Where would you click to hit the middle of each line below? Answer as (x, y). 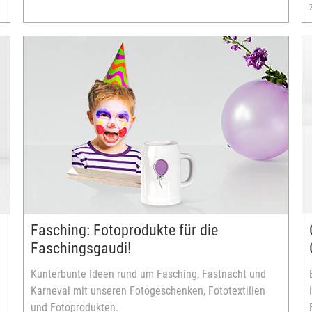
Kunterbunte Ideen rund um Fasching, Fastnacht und (148, 274)
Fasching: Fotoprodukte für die (124, 230)
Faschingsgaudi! (81, 248)
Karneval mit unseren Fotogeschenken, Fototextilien (148, 291)
